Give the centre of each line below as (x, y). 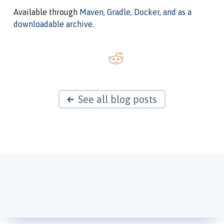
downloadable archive (53, 24)
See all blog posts (117, 99)
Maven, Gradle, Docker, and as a (135, 12)
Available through (46, 12)
